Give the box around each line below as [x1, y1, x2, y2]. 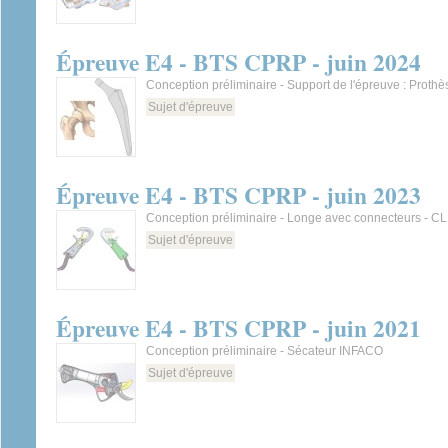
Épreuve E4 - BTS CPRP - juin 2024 [56, 45, 421, 79]
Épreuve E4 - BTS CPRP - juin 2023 [56, 178, 421, 212]
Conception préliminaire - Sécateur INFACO [146, 344, 383, 358]
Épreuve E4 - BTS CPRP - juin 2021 [56, 311, 421, 345]
